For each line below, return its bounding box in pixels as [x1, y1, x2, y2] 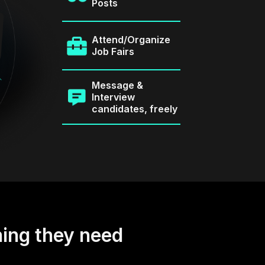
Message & [91, 79, 143, 92]
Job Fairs [91, 46, 134, 58]
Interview [91, 91, 135, 104]
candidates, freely [91, 103, 177, 115]
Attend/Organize [91, 34, 170, 46]
